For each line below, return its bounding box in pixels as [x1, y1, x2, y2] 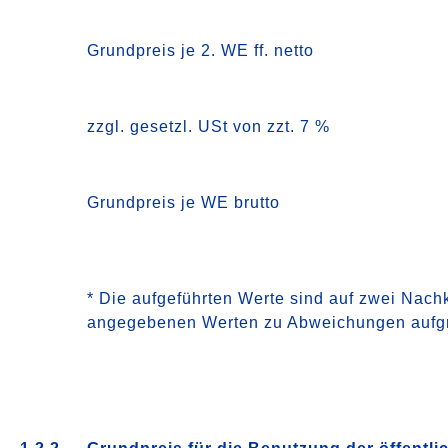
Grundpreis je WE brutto [87, 194, 281, 211]
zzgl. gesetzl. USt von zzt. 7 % [87, 118, 331, 135]
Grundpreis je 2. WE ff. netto [87, 42, 315, 59]
